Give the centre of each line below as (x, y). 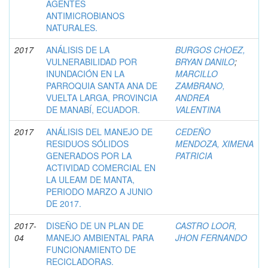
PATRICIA (194, 155)
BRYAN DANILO (205, 61)
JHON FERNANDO (211, 237)
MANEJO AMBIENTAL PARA (100, 237)
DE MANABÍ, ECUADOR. (93, 109)
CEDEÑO (193, 131)
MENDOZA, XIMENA (214, 143)
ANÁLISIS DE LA (78, 49)
